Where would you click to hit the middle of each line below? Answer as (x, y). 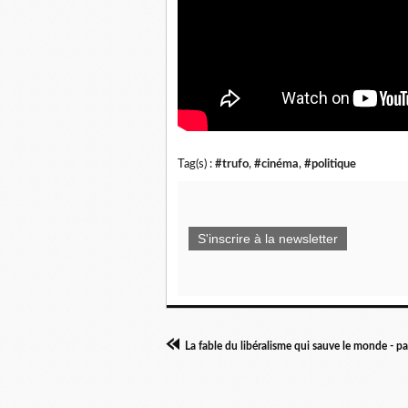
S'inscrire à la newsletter (268, 239)
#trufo (232, 164)
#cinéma (276, 164)
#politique (330, 164)
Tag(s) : (196, 164)
